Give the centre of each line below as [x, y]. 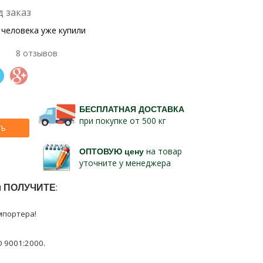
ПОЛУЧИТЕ [29, 187]
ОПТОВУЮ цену [112, 151]
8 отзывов [37, 53]
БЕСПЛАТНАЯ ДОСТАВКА [132, 109]
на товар [163, 151]
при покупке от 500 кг [123, 121]
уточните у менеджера [125, 163]
